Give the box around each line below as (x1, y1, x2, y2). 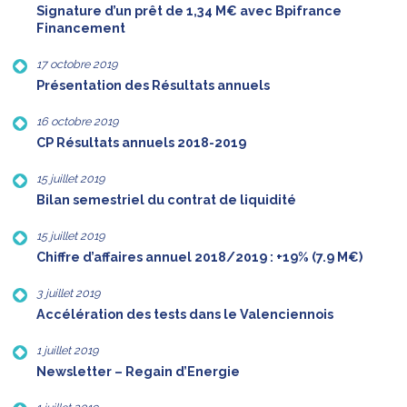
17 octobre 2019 (36, 57, 117, 72)
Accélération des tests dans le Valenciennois (36, 307, 333, 323)
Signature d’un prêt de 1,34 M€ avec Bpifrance (36, 4, 342, 19)
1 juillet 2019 (36, 343, 98, 358)
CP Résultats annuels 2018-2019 (36, 135, 246, 151)
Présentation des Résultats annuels (36, 78, 270, 94)
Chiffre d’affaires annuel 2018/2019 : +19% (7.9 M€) (36, 250, 362, 265)
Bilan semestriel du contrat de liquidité (36, 193, 296, 208)
